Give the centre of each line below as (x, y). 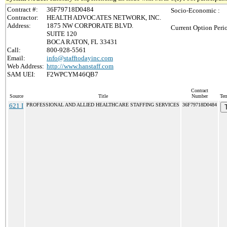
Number (200, 96)
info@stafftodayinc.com (80, 58)
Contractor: (23, 17)
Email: (16, 58)
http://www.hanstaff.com (80, 66)
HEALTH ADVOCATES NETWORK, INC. (104, 17)
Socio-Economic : (195, 10)
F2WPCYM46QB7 (72, 74)
